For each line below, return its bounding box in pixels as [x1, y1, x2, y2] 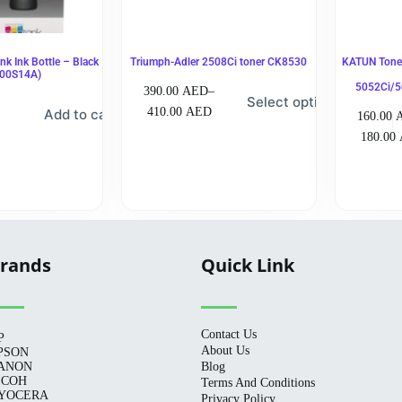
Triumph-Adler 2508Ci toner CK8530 [130, 56, 308, 69]
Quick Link [201, 253, 294, 278]
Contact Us [201, 328, 257, 342]
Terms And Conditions [201, 376, 315, 390]
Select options [247, 93, 342, 111]
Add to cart [44, 106, 118, 124]
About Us [201, 344, 249, 358]
